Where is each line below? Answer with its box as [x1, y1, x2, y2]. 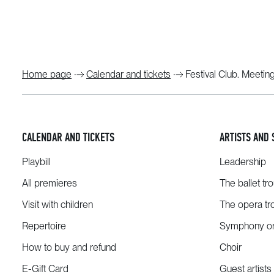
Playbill [22, 156, 51, 168]
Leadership [219, 156, 266, 168]
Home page [22, 68, 72, 80]
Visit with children [22, 199, 93, 210]
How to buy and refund [22, 242, 116, 253]
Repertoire [22, 220, 66, 232]
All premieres [22, 177, 77, 189]
